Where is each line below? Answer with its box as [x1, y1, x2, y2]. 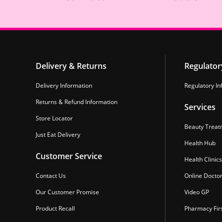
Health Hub [184, 139, 216, 148]
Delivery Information [36, 81, 92, 90]
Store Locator [36, 114, 73, 123]
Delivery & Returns [36, 60, 107, 72]
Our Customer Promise [36, 188, 99, 197]
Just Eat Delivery [36, 130, 80, 139]
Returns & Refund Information [36, 98, 117, 107]
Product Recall [36, 204, 75, 213]
